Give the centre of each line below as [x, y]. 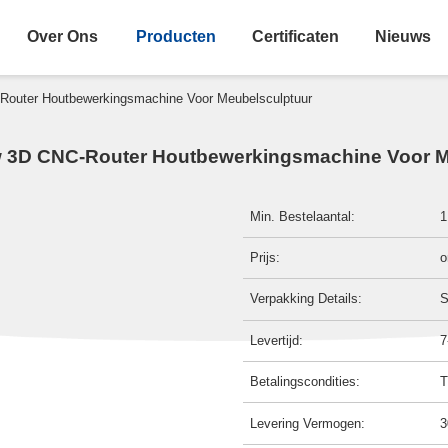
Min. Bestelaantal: [303, 216]
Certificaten [295, 37]
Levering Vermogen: [308, 423]
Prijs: [265, 258]
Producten [175, 37]
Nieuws [403, 37]
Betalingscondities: [305, 382]
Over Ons [63, 37]
